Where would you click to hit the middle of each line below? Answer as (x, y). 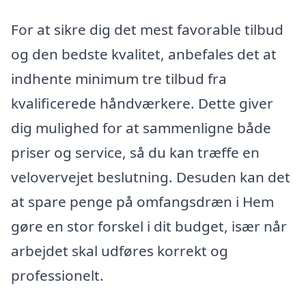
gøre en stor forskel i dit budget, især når (149, 226)
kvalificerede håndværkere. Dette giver (142, 103)
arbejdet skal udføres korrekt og (120, 251)
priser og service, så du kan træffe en (135, 153)
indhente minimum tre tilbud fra (119, 79)
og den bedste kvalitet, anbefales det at (144, 54)
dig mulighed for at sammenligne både (141, 128)
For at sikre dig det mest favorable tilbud (147, 30)
